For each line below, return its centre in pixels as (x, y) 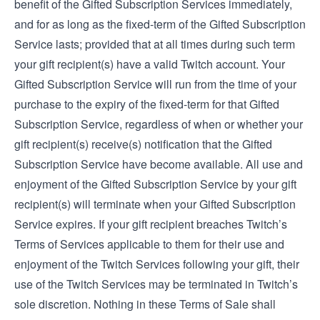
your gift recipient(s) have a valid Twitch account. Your (150, 64)
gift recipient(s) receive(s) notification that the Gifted (143, 144)
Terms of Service (56, 244)
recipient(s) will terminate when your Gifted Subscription (155, 204)
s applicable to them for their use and (191, 244)
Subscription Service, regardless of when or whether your (159, 124)
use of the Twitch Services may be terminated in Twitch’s (156, 284)
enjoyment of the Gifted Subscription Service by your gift (155, 184)
